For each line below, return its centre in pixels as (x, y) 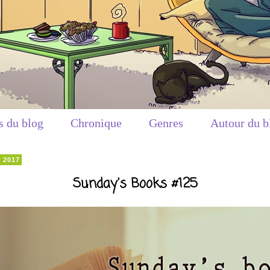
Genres (166, 123)
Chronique (96, 123)
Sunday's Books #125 (135, 184)
